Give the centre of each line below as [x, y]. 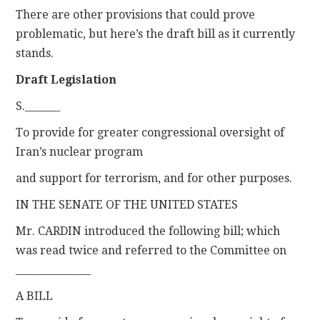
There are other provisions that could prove [136, 14]
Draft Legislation [66, 79]
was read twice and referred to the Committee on [151, 250]
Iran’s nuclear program [80, 151]
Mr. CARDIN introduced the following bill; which [148, 231]
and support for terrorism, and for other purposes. [154, 178]
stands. [35, 53]
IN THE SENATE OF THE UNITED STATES [127, 204]
